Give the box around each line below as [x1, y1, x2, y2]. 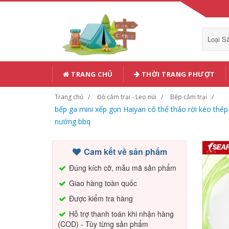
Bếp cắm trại [170, 93, 207, 101]
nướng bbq [55, 117, 90, 126]
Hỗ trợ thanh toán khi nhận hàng [67, 209, 174, 219]
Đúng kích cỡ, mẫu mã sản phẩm [67, 163, 176, 173]
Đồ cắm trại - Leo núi [97, 93, 156, 101]
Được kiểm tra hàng [67, 193, 133, 203]
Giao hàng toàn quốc [67, 178, 137, 188]
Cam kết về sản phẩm [82, 146, 168, 157]
